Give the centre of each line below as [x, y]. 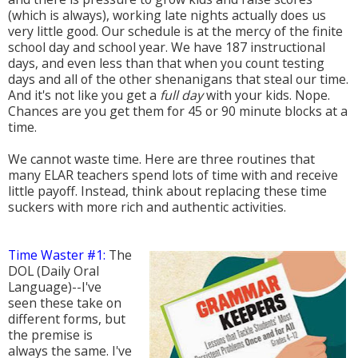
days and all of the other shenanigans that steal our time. [178, 80]
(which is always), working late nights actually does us [167, 16]
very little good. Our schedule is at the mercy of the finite [175, 32]
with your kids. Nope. [267, 95]
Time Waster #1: [57, 255]
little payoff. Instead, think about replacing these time [167, 191]
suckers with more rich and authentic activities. [147, 207]
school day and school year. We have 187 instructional [167, 48]
